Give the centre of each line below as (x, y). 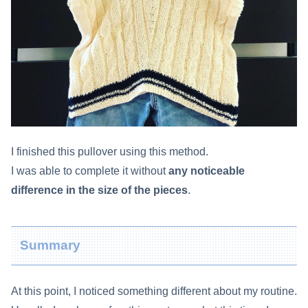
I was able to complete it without (90, 170)
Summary (51, 245)
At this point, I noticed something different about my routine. (154, 291)
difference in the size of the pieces (99, 190)
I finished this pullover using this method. (110, 151)
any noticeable (207, 170)
